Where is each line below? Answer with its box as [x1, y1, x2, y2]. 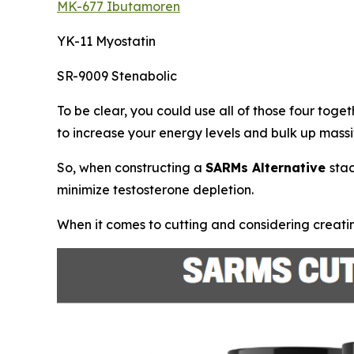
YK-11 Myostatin [57, 33, 156, 50]
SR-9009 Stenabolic [57, 68, 177, 85]
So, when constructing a [57, 160, 205, 176]
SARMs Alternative [205, 160, 330, 176]
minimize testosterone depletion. [57, 182, 254, 198]
